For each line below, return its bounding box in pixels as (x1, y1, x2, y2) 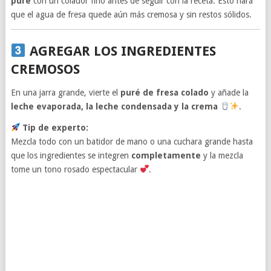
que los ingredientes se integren (10, 150, 131, 160)
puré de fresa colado (120, 87, 209, 97)
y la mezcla (200, 150, 243, 160)
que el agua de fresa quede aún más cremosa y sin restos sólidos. (10, 9, 252, 19)
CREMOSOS (10, 61, 80, 77)
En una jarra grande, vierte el (10, 87, 120, 97)
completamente (131, 150, 201, 160)
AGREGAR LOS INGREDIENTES (29, 43, 216, 59)
